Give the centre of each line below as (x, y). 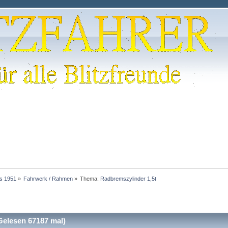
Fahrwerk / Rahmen (48, 178)
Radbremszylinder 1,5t (129, 178)
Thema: (90, 178)
